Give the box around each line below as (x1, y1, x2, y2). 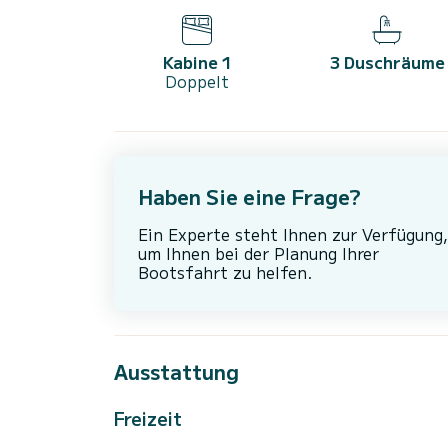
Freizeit (114, 404, 182, 431)
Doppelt (165, 68, 229, 93)
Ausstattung (114, 356, 239, 386)
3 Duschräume (329, 49, 445, 74)
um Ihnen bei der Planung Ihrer (138, 240, 379, 265)
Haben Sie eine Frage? (138, 181, 361, 211)
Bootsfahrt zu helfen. (138, 259, 313, 284)
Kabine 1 (162, 49, 232, 74)
